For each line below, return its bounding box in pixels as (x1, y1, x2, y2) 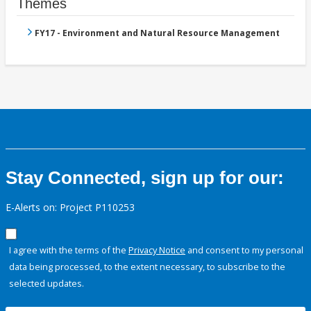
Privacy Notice (128, 244, 185, 257)
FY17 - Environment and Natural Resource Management (35, 27, 280, 40)
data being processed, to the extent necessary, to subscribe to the (9, 260, 285, 274)
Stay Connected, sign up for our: (6, 167, 284, 189)
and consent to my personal (185, 244, 303, 257)
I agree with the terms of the (9, 244, 128, 257)
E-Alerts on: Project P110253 (6, 201, 135, 215)
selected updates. (9, 277, 84, 290)
